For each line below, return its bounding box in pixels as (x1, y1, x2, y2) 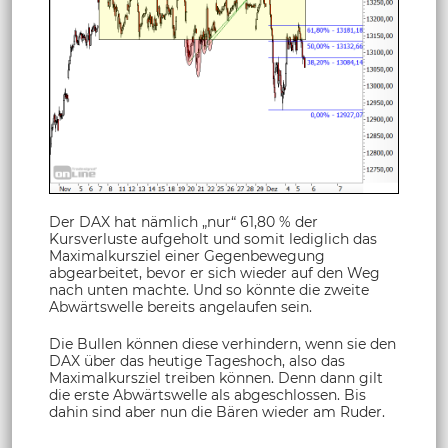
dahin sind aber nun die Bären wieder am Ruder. (49, 402, 385, 421)
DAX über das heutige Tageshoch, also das (49, 351, 345, 370)
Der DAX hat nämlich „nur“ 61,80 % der (49, 212, 318, 231)
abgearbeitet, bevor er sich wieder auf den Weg (49, 263, 380, 282)
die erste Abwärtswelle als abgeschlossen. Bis (49, 385, 366, 404)
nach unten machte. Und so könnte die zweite (49, 280, 369, 299)
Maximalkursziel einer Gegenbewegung (49, 246, 325, 265)
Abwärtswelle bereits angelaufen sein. (49, 297, 312, 316)
